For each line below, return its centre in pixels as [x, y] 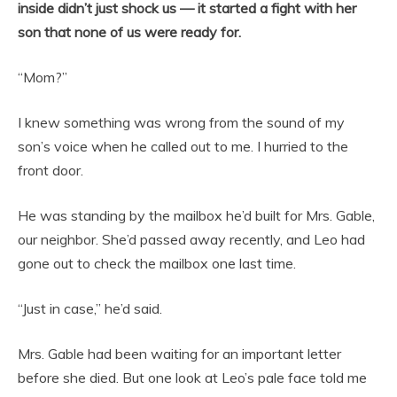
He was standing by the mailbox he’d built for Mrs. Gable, [196, 215]
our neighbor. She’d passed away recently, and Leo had [191, 239]
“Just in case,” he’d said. [90, 308]
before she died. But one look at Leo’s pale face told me [192, 378]
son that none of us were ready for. [129, 32]
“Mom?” [43, 77]
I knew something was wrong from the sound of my [181, 122]
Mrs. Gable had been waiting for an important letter [179, 354]
